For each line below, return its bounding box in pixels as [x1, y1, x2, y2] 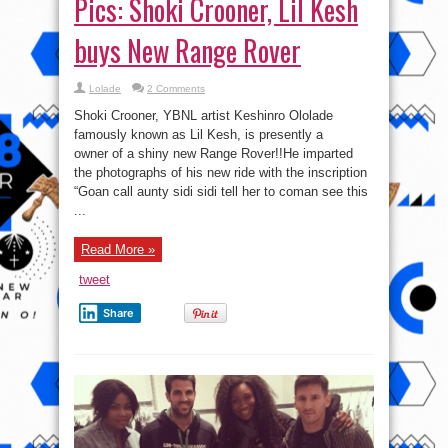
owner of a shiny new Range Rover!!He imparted [74, 146, 353, 162]
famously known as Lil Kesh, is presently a [74, 127, 323, 143]
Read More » [81, 242, 155, 258]
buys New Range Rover [74, 30, 301, 72]
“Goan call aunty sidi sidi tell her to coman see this [74, 184, 368, 200]
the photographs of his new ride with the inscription [74, 165, 367, 181]
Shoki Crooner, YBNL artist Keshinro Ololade [74, 108, 333, 124]
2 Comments [147, 83, 205, 95]
